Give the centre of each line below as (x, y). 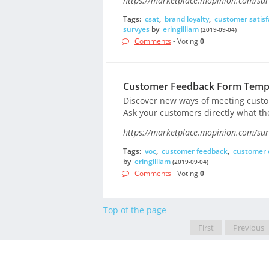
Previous (249, 228)
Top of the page (135, 210)
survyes (136, 29)
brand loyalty (186, 19)
